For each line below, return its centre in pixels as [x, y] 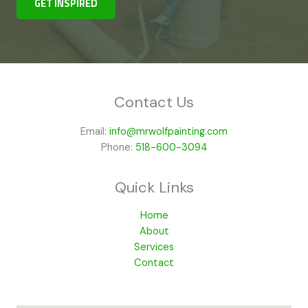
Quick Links [154, 187]
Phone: [118, 147]
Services [154, 247]
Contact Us [154, 102]
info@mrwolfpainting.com [168, 132]
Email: [95, 132]
